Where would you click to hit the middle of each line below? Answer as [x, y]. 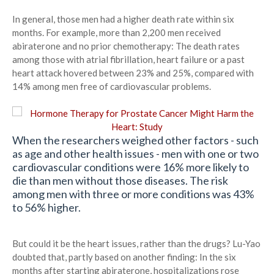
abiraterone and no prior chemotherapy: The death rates [126, 46]
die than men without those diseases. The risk [120, 181]
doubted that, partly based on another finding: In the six [124, 257]
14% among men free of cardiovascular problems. [112, 87]
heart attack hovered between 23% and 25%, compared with [133, 73]
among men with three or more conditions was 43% [133, 194]
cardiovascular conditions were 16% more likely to [131, 167]
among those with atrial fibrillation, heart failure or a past [128, 60]
